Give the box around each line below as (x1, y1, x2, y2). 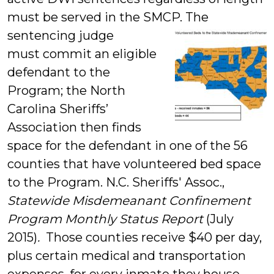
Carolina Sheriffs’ (7, 102, 108, 116)
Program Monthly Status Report (7, 212, 206, 226)
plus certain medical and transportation (7, 248, 246, 263)
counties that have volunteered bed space (7, 157, 261, 171)
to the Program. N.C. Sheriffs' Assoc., (7, 175, 224, 190)
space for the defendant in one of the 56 (7, 138, 248, 153)
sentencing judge (7, 28, 114, 43)
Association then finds (7, 120, 141, 135)
